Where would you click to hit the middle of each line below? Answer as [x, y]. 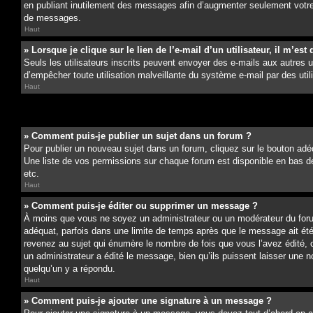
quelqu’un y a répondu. [70, 269]
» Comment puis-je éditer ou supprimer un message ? [141, 206]
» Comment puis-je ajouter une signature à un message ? [148, 301]
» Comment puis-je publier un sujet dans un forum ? [138, 136]
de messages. [52, 18]
